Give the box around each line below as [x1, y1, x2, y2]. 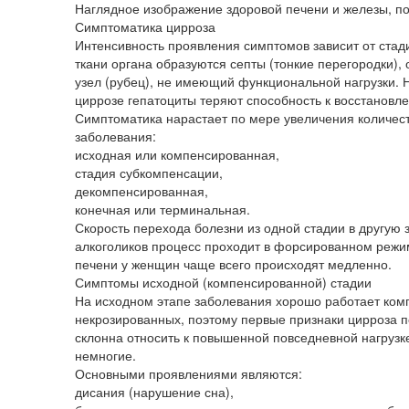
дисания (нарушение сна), [75, 382, 234, 401]
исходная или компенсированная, [75, 144, 279, 163]
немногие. [75, 345, 136, 364]
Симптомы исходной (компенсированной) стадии [75, 272, 372, 291]
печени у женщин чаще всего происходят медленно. [75, 254, 392, 273]
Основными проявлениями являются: [75, 363, 302, 383]
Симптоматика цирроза [75, 16, 215, 36]
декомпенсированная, [75, 181, 208, 200]
